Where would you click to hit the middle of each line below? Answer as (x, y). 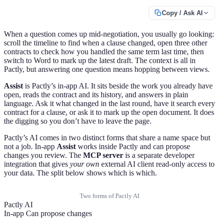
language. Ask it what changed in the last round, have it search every (109, 104)
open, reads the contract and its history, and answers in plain (96, 95)
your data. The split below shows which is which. (80, 173)
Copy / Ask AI (182, 13)
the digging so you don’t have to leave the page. (78, 121)
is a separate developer (159, 155)
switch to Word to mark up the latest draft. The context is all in (100, 61)
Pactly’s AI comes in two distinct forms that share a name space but (107, 138)
